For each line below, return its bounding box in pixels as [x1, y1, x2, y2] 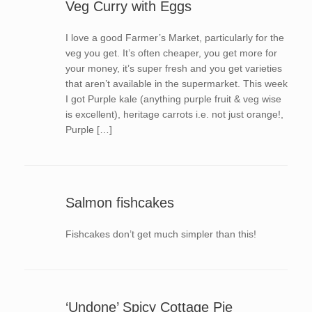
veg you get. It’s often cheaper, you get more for [65, 47, 277, 58]
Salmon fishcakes [65, 195, 174, 210]
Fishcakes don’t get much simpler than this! [65, 228, 262, 240]
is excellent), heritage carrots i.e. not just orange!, [65, 109, 283, 120]
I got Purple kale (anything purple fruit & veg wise [65, 93, 281, 104]
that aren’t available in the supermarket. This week [65, 78, 288, 89]
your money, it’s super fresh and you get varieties [65, 63, 282, 74]
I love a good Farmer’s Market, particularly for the [65, 32, 284, 43]
